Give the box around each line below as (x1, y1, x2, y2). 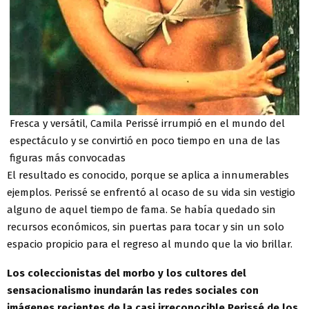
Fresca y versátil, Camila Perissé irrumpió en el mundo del (10, 117, 285, 130)
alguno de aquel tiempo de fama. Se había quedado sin (7, 203, 276, 216)
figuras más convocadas (10, 151, 126, 164)
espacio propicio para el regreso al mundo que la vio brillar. (7, 237, 292, 250)
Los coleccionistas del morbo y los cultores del (7, 266, 246, 279)
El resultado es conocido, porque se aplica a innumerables (7, 168, 289, 181)
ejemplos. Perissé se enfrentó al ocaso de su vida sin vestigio (7, 186, 295, 199)
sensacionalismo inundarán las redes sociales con (7, 283, 259, 297)
